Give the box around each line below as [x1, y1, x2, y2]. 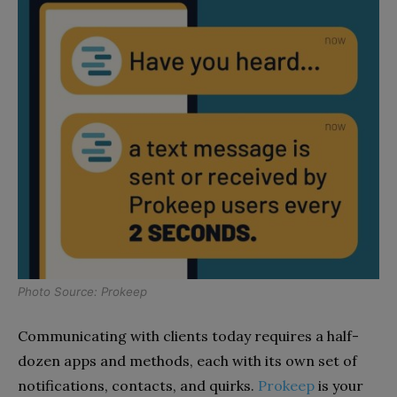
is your [315, 377, 363, 395]
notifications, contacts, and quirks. [18, 377, 258, 395]
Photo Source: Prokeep [18, 284, 147, 300]
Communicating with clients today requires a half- [18, 327, 359, 346]
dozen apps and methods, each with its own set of [18, 352, 357, 370]
